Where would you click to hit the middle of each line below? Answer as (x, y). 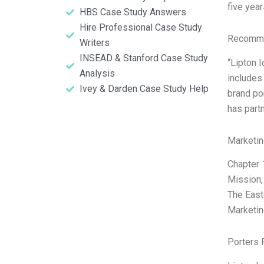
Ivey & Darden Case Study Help (144, 89)
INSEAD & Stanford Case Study (143, 58)
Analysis (97, 73)
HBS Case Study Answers (133, 12)
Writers (94, 43)
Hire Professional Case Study (141, 27)
